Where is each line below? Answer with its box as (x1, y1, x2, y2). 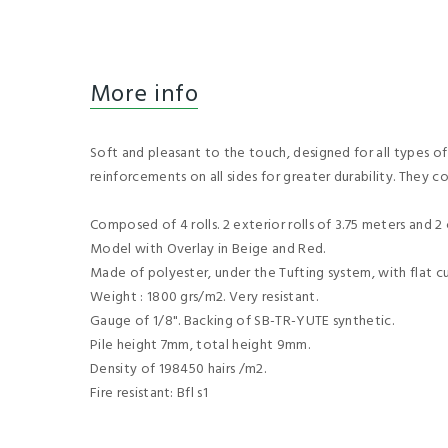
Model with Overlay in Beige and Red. (90, 237, 326, 261)
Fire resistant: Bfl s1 (90, 381, 209, 405)
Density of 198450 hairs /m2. (90, 357, 266, 381)
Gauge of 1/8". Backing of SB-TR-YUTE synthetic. (90, 309, 395, 333)
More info (90, 75, 199, 114)
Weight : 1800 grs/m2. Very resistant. (90, 285, 318, 309)
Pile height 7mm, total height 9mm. (90, 333, 310, 357)
